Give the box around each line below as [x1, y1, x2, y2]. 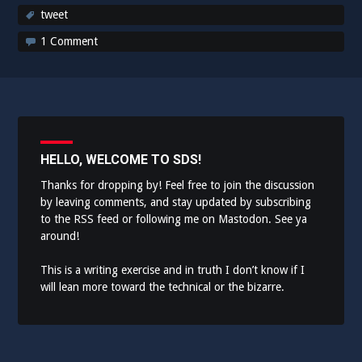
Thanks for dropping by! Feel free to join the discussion [40, 179, 315, 192]
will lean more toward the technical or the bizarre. [40, 280, 285, 293]
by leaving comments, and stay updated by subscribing [40, 196, 312, 208]
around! [40, 229, 80, 242]
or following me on [119, 213, 219, 225]
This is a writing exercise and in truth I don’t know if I [40, 263, 305, 276]
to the [40, 213, 74, 225]
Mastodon [218, 213, 269, 225]
